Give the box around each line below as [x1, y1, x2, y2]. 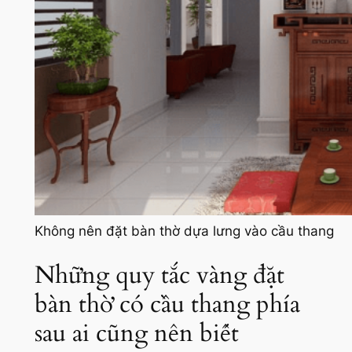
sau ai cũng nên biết [34, 317, 239, 350]
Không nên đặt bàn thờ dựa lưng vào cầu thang [34, 222, 334, 239]
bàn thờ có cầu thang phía [34, 288, 300, 321]
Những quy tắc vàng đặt [34, 258, 284, 292]
